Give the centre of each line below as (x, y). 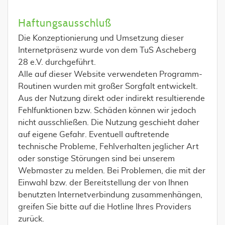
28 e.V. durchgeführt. (57, 62)
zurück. (31, 219)
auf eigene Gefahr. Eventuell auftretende (94, 135)
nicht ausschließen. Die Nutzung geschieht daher (109, 123)
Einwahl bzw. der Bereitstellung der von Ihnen (103, 183)
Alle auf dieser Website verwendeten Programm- (110, 74)
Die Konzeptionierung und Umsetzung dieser (101, 38)
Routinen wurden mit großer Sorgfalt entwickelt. (108, 86)
